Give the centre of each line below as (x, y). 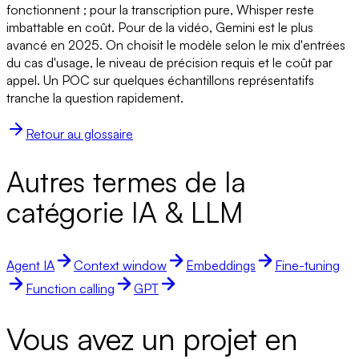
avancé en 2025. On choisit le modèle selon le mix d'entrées (176, 44)
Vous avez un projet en (152, 338)
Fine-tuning (307, 265)
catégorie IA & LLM (125, 212)
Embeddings (221, 265)
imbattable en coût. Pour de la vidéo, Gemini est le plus (160, 27)
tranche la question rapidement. (95, 97)
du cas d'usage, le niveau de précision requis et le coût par (169, 62)
